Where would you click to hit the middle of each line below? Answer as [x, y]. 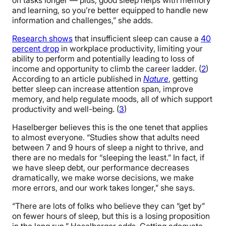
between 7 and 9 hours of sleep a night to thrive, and [108, 148]
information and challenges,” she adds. [82, 20]
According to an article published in [78, 79]
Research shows [42, 39]
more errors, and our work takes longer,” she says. [103, 188]
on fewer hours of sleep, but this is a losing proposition [111, 216]
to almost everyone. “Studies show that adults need [106, 137]
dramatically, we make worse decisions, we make [103, 178]
